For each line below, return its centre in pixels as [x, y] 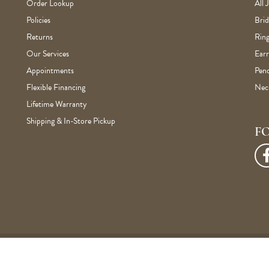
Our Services [48, 54]
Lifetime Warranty [57, 104]
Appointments [50, 71]
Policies [38, 20]
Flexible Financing [56, 87]
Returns [40, 37]
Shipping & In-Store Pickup [71, 121]
